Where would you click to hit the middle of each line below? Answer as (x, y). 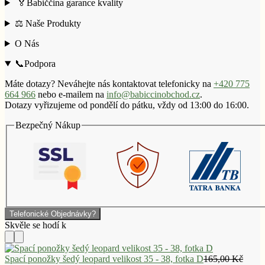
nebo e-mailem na (71, 94)
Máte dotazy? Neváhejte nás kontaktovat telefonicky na (109, 83)
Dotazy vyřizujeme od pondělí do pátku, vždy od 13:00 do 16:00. (127, 105)
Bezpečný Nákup (48, 125)
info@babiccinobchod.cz (153, 94)
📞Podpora (35, 63)
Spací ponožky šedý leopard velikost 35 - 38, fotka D (104, 258)
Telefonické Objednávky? (53, 214)
